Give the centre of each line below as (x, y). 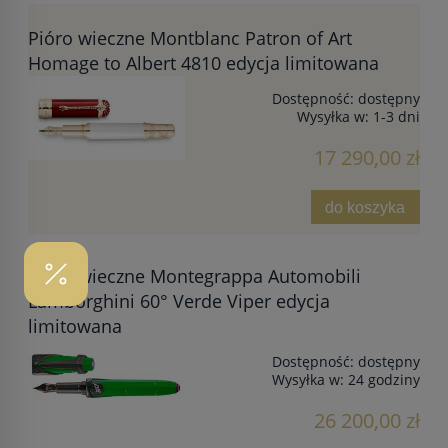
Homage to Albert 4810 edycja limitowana (203, 63)
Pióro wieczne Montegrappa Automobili (194, 275)
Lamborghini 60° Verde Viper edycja (179, 300)
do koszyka (365, 206)
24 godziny (384, 379)
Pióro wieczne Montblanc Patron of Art (190, 38)
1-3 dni (396, 117)
